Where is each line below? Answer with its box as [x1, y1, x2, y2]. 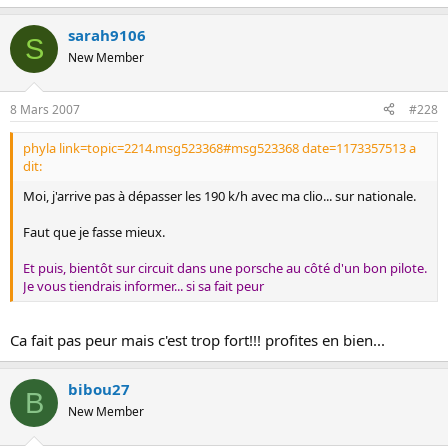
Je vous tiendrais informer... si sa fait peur [23, 276, 264, 295]
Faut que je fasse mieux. [23, 222, 165, 241]
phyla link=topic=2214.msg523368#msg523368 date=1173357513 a [23, 138, 416, 157]
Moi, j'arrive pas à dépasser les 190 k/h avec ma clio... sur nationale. [23, 186, 416, 205]
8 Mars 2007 [10, 100, 80, 118]
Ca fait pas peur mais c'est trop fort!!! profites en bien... [10, 330, 385, 350]
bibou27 [68, 379, 130, 399]
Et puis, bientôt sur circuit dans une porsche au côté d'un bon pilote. [23, 258, 427, 277]
